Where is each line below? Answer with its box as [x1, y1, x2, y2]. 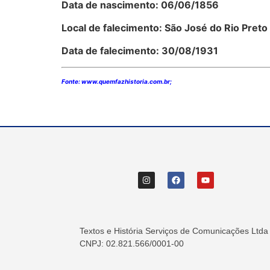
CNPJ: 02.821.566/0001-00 [80, 239, 184, 249]
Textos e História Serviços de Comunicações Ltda [80, 226, 268, 236]
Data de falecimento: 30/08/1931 [61, 45, 218, 57]
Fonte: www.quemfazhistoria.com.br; [61, 77, 172, 85]
